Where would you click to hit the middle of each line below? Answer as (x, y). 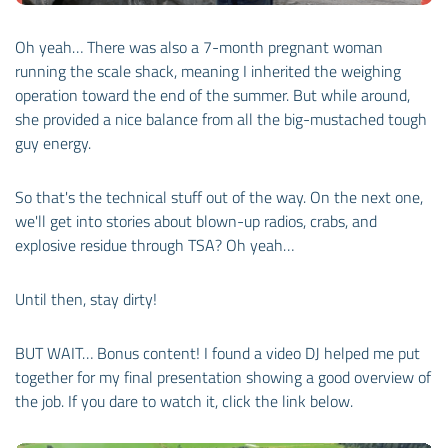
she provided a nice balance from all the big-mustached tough (221, 118)
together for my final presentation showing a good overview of (223, 376)
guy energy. (53, 142)
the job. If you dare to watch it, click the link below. (184, 400)
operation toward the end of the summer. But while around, (212, 94)
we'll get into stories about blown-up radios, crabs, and (196, 220)
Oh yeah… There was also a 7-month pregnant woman (199, 46)
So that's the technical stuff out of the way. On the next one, (219, 196)
